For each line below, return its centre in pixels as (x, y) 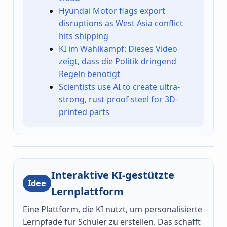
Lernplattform (87, 191)
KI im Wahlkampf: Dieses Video (118, 48)
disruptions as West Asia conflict (121, 23)
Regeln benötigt (90, 74)
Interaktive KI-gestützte (113, 175)
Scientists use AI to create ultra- (120, 86)
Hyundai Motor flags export (112, 10)
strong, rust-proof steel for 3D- (119, 99)
